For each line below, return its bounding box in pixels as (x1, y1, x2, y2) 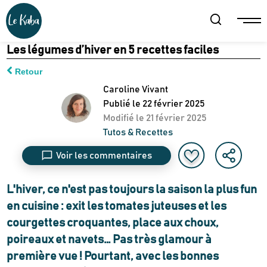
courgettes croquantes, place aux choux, (7, 217, 219, 229)
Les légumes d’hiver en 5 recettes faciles (7, 44, 219, 56)
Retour (15, 66, 43, 76)
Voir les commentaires (56, 150, 152, 160)
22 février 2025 (142, 98, 205, 108)
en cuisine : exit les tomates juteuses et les (7, 200, 227, 213)
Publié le (103, 98, 141, 108)
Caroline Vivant (103, 84, 168, 94)
